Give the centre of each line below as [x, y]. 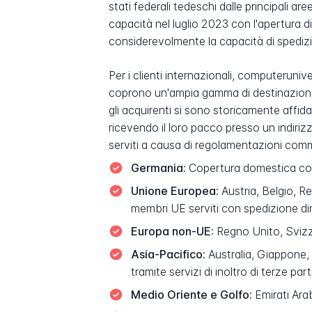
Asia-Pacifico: [168, 255]
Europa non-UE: [172, 232]
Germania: [158, 169]
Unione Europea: [174, 192]
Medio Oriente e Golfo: [191, 295]
